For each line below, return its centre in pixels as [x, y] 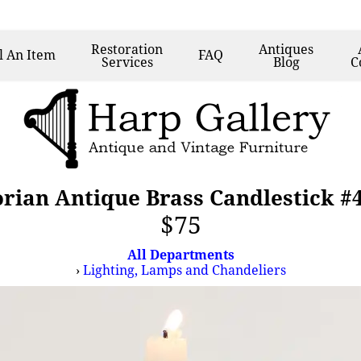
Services [127, 62]
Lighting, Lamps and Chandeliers [184, 270]
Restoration [127, 49]
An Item [31, 55]
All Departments [180, 255]
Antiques [286, 49]
